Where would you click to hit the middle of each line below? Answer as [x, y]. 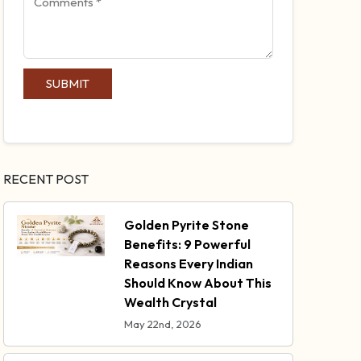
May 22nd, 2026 [162, 324]
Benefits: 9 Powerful [187, 245]
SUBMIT [68, 84]
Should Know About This [197, 283]
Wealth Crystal [170, 303]
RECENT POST [46, 179]
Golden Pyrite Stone [186, 225]
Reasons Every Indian [188, 264]
